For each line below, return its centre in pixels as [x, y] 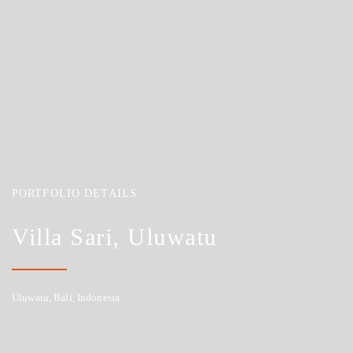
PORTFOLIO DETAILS [75, 194]
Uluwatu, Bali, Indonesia [66, 297]
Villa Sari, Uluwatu [115, 236]
